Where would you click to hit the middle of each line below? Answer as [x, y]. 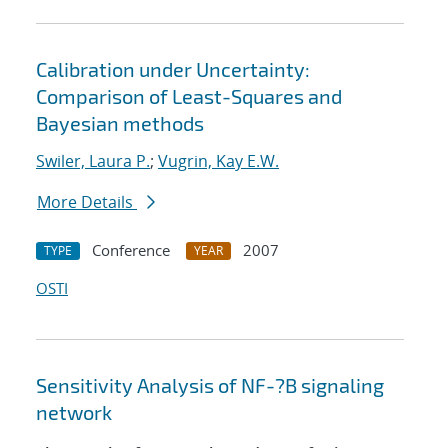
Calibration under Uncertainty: [173, 69]
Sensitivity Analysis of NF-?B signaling [210, 385]
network [74, 412]
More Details [87, 202]
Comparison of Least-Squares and [189, 96]
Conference [131, 250]
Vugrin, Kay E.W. [218, 161]
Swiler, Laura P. [93, 161]
